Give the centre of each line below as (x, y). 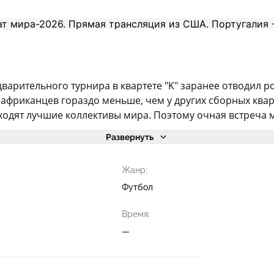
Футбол (137, 187)
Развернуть (130, 137)
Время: (135, 214)
